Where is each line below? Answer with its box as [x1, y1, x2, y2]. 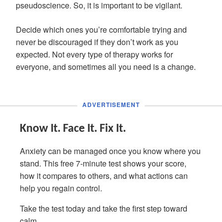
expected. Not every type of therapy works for [16, 49, 173, 60]
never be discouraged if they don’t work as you [16, 36, 178, 48]
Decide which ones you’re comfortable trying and [16, 24, 187, 35]
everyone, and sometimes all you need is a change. [16, 61, 196, 72]
